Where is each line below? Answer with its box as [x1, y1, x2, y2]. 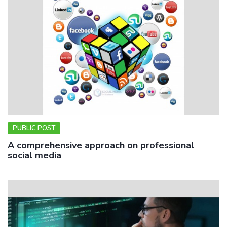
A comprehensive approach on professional [8, 139, 194, 152]
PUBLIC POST [13, 123, 55, 133]
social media [8, 148, 61, 161]
